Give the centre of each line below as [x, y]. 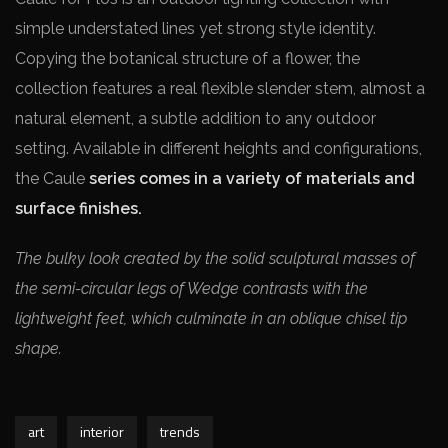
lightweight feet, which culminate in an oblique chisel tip [211, 318]
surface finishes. [78, 208]
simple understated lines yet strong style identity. [195, 28]
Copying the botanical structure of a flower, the [187, 58]
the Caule [52, 178]
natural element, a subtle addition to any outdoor [195, 118]
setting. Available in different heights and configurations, [218, 148]
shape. [38, 348]
